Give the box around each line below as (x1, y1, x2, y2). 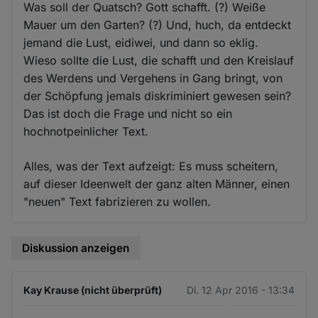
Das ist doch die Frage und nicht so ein (23, 106, 233, 121)
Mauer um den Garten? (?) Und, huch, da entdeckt (23, 18, 292, 33)
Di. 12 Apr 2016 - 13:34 (186, 283, 295, 296)
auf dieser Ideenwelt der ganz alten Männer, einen (23, 177, 290, 192)
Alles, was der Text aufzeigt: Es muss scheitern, (23, 159, 279, 174)
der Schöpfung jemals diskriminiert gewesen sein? (23, 89, 292, 104)
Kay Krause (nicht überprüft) (23, 283, 163, 296)
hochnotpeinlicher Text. (23, 124, 149, 139)
